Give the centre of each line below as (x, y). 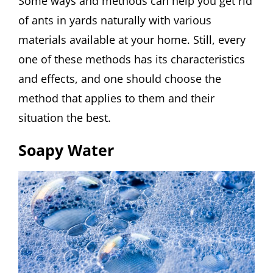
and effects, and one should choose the (120, 79)
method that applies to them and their (116, 98)
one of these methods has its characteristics (132, 59)
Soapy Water (66, 150)
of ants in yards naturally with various (115, 20)
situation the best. (65, 118)
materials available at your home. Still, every (132, 40)
